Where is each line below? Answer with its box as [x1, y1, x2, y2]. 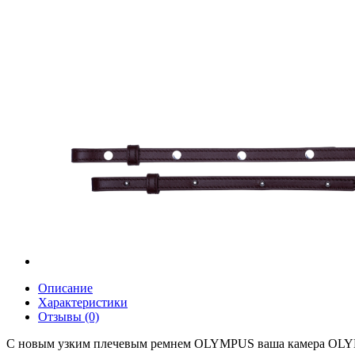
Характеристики [38, 296, 128, 310]
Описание [38, 281, 93, 296]
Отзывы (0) [38, 310, 99, 324]
